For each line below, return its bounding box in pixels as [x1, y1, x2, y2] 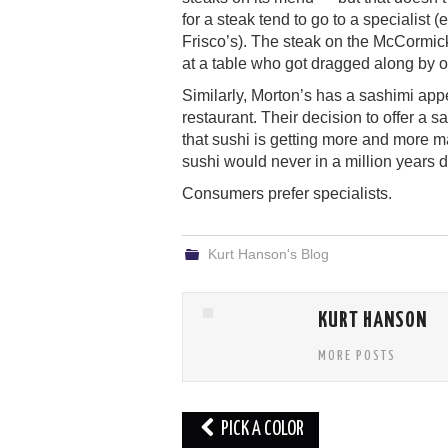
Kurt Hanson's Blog [208, 245, 330, 262]
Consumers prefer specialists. [182, 184, 392, 202]
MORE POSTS [318, 348, 396, 363]
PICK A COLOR [217, 419, 304, 439]
